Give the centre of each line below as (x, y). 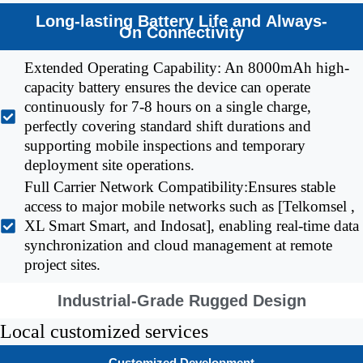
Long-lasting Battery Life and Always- (181, 21)
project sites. (62, 265)
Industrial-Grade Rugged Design (181, 301)
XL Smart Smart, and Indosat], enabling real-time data (192, 226)
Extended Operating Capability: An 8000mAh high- (187, 68)
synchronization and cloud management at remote (178, 245)
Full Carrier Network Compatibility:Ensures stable (180, 187)
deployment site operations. (109, 165)
